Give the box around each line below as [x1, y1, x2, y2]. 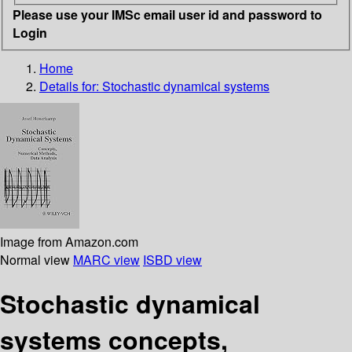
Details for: [39, 76, 102, 95]
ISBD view [143, 250, 202, 269]
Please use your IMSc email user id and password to [13, 5, 322, 24]
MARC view [73, 250, 140, 269]
